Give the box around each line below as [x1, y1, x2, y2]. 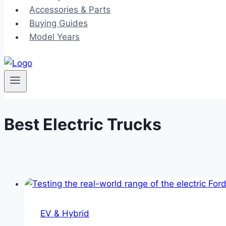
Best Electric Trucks [4, 114, 161, 134]
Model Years [29, 32, 80, 42]
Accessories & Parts [29, 5, 111, 15]
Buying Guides [29, 18, 88, 28]
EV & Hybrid [40, 208, 89, 218]
